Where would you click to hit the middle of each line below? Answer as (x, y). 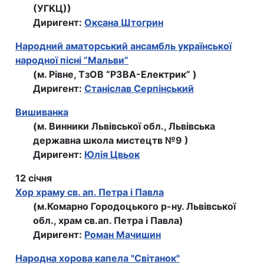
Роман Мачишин (123, 235)
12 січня (34, 178)
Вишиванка (42, 112)
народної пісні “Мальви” (72, 60)
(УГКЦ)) (52, 9)
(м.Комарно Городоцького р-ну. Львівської (134, 207)
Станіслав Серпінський (139, 89)
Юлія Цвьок (112, 155)
